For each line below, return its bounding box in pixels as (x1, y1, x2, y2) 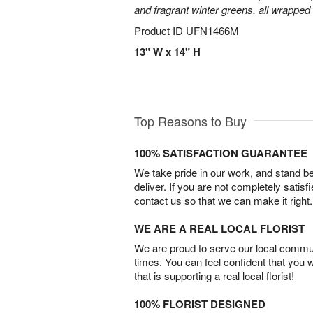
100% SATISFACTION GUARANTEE (134, 145, 307, 161)
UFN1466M (186, 23, 239, 38)
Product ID (134, 23, 186, 38)
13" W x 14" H (134, 44, 201, 59)
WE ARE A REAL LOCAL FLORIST (134, 221, 305, 237)
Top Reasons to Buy (134, 112, 247, 131)
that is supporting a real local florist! (134, 268, 294, 284)
